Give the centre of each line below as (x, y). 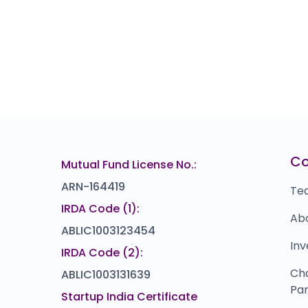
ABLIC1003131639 (106, 275)
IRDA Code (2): (102, 253)
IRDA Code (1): (101, 209)
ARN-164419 (93, 187)
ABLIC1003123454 (109, 231)
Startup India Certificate (130, 297)
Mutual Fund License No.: (129, 165)
